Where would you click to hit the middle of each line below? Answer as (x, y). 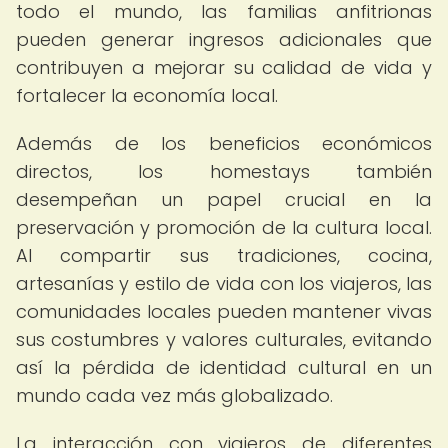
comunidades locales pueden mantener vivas (224, 311)
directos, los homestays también (224, 171)
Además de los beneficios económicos (224, 143)
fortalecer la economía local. (147, 95)
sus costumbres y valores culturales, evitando (224, 339)
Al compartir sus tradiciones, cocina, (224, 255)
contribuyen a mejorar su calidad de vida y (224, 67)
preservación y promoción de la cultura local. (224, 227)
